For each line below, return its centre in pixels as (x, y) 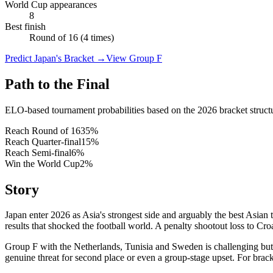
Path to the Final (57, 84)
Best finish (25, 26)
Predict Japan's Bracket (49, 58)
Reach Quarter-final (43, 141)
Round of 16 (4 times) (72, 37)
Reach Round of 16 (43, 130)
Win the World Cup (42, 163)
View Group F (134, 58)
